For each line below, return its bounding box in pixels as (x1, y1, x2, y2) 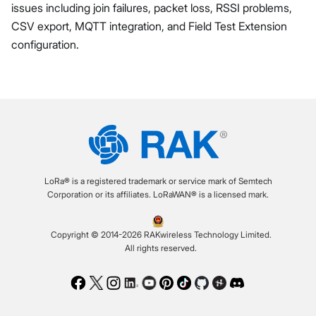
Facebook (70, 277, 120, 291)
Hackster (212, 277, 257, 291)
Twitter (87, 277, 121, 291)
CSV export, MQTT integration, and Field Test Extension (11, 19, 287, 33)
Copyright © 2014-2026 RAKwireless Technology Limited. (50, 229, 272, 240)
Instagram (105, 277, 155, 291)
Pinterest (159, 277, 203, 291)
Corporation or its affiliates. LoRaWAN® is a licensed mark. (47, 189, 269, 200)
